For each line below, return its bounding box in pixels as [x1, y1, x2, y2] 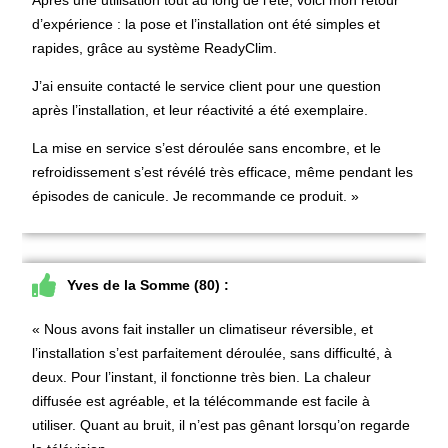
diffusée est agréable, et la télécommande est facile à [32, 392, 371, 409]
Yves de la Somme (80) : [67, 276, 230, 293]
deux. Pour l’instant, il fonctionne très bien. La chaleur [32, 368, 372, 385]
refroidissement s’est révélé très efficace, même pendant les [32, 164, 414, 181]
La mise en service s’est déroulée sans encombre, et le [32, 140, 382, 157]
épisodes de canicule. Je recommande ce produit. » [32, 188, 360, 205]
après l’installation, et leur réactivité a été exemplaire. [32, 101, 369, 118]
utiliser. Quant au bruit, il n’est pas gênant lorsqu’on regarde [32, 416, 411, 433]
